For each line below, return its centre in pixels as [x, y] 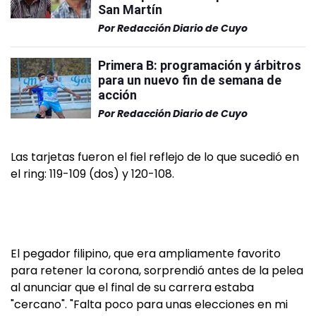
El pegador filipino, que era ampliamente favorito [146, 254]
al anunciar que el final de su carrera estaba [132, 287]
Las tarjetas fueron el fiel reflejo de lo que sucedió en [155, 157]
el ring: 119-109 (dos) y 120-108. [92, 174]
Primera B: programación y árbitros [200, 65]
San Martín [130, 10]
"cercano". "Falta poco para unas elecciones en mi [149, 304]
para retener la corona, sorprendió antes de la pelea [157, 271]
